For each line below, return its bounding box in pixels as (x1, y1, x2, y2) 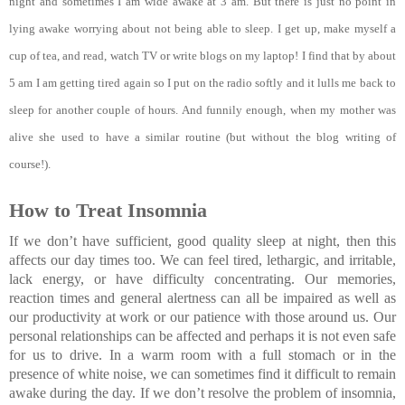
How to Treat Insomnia (9, 198, 207, 221)
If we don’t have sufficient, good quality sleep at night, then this (9, 232, 396, 249)
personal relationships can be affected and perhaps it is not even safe (9, 327, 396, 344)
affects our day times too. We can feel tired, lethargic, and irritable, (9, 251, 396, 268)
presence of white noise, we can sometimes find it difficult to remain (9, 365, 396, 381)
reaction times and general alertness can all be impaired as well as (9, 289, 396, 306)
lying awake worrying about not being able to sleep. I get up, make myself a (9, 21, 396, 35)
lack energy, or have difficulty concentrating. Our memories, (9, 270, 396, 287)
